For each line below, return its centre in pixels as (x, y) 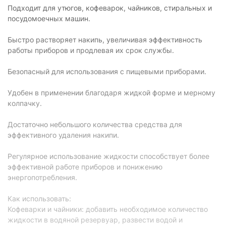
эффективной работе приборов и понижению (85, 167)
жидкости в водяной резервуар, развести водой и (95, 220)
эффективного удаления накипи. (63, 135)
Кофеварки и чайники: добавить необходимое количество (108, 209)
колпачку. (25, 103)
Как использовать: (39, 199)
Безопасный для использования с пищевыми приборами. (107, 71)
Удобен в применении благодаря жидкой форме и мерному (111, 93)
